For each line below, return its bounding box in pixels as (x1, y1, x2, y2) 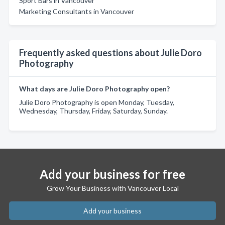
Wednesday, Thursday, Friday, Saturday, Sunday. (19, 106, 168, 115)
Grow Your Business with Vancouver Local (46, 184, 179, 192)
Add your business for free (40, 167, 185, 181)
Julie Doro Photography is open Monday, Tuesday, (19, 98, 174, 106)
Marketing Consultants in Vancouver (19, 7, 134, 16)
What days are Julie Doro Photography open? (19, 84, 170, 93)
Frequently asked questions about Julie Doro (19, 47, 202, 58)
